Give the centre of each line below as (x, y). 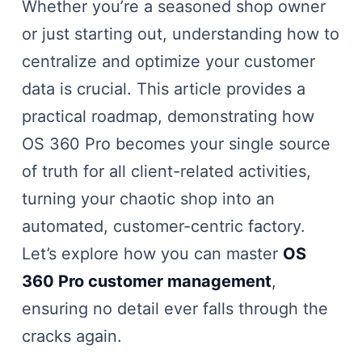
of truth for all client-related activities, (166, 171)
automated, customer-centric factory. (163, 226)
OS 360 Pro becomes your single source (176, 144)
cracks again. (72, 336)
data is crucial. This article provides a (163, 89)
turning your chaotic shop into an (148, 199)
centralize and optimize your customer (168, 61)
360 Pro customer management (146, 281)
